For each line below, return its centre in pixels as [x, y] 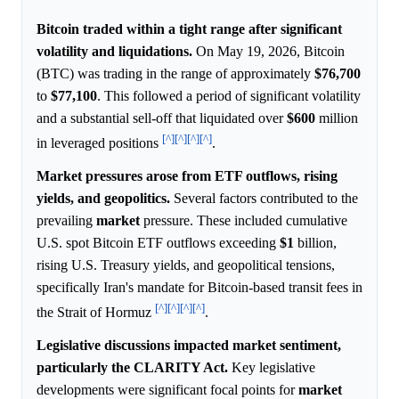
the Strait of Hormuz [96, 313]
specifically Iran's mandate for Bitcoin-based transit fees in [199, 288]
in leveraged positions [99, 143]
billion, [315, 243]
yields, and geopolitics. [103, 199]
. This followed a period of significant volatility [229, 95]
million [337, 118]
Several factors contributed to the [264, 199]
